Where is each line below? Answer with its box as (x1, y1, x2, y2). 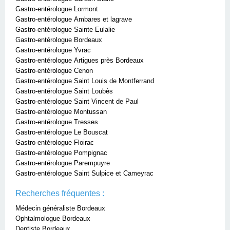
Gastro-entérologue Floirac (15, 139, 94, 146)
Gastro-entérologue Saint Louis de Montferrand (15, 77, 154, 85)
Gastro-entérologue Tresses (15, 118, 98, 126)
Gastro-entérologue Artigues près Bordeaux (15, 56, 144, 64)
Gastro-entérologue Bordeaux (15, 36, 102, 44)
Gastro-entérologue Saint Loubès (15, 87, 113, 95)
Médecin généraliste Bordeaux (15, 204, 105, 212)
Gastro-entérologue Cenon (15, 67, 93, 74)
